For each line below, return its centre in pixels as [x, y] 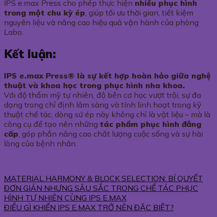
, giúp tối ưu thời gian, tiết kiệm [139, 12]
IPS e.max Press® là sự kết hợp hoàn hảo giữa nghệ [107, 75]
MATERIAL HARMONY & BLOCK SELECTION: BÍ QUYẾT [103, 178]
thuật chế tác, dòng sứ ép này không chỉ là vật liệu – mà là [107, 114]
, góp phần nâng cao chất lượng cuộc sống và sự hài [111, 133]
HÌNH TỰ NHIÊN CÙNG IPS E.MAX [65, 197]
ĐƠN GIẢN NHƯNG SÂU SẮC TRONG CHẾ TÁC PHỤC [101, 188]
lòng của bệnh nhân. [40, 143]
